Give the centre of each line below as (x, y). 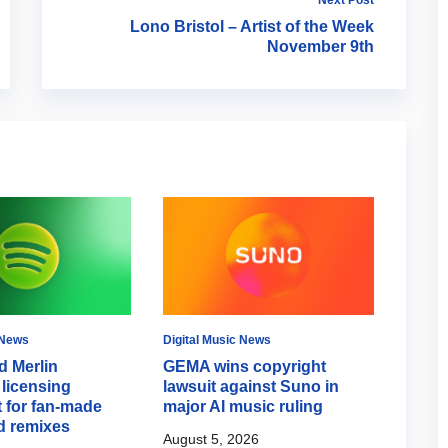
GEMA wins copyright (245, 367)
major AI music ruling (243, 407)
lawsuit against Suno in (251, 387)
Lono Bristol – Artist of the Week (252, 26)
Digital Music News (217, 340)
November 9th (320, 46)
